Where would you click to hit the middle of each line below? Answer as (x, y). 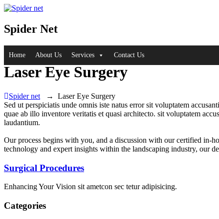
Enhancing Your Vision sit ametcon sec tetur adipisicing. (90, 187)
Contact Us (129, 55)
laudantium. (22, 122)
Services (83, 55)
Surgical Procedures (44, 168)
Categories (25, 206)
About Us (48, 55)
